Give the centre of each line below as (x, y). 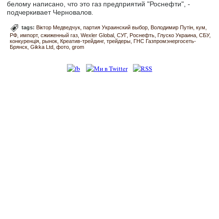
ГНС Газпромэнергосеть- (165, 41)
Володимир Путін (172, 28)
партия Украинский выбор (116, 28)
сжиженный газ (59, 35)
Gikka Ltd (42, 47)
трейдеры (119, 41)
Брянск (19, 47)
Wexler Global (98, 35)
